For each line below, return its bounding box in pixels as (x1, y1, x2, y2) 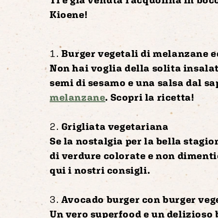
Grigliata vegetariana (61, 120, 169, 132)
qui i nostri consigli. (50, 164, 150, 176)
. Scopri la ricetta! (105, 91, 194, 103)
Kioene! (50, 8, 88, 20)
